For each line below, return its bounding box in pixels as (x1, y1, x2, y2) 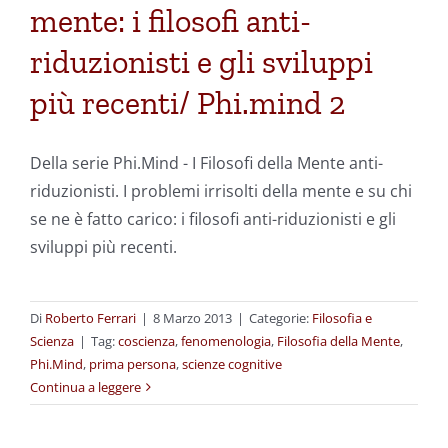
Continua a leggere (30, 378, 141, 397)
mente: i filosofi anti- (30, 2, 311, 41)
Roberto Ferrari (45, 309, 136, 328)
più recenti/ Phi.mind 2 (30, 84, 345, 123)
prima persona (89, 355, 176, 374)
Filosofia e (312, 309, 372, 328)
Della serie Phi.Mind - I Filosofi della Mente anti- (30, 152, 383, 175)
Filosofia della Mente (277, 332, 400, 351)
